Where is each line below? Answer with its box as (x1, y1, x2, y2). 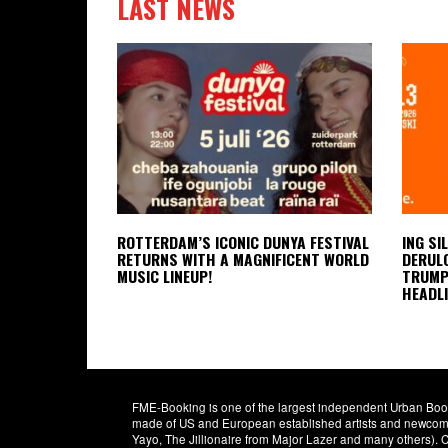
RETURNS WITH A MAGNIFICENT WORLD (117, 246, 369, 271)
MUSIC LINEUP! (117, 263, 212, 288)
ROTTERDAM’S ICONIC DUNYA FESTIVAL (117, 229, 369, 254)
